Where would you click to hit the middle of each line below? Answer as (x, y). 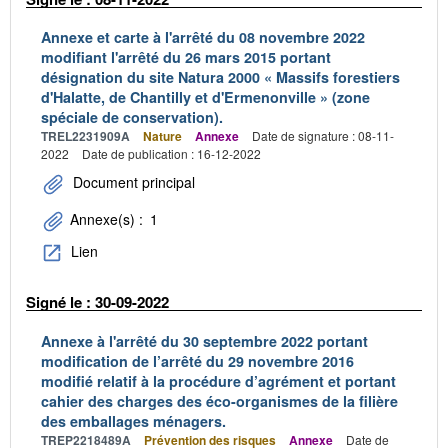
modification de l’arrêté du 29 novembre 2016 (197, 360)
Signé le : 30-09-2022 (97, 302)
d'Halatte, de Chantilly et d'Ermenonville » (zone (205, 97)
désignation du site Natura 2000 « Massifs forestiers (220, 77)
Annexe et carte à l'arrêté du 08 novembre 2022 (203, 37)
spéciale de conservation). (132, 117)
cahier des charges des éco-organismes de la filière (219, 400)
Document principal (132, 182)
